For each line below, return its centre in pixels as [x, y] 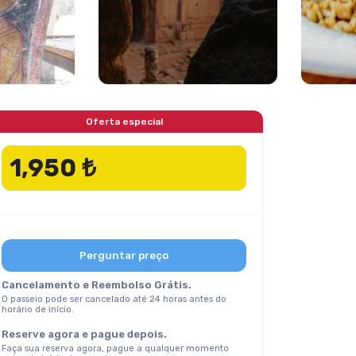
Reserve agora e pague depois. [84, 334]
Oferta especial [124, 122]
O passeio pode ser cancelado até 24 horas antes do [114, 299]
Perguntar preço [124, 255]
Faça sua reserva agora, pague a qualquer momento [115, 348]
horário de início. [38, 310]
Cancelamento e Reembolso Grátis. [97, 285]
